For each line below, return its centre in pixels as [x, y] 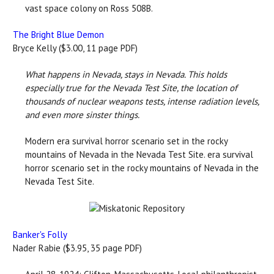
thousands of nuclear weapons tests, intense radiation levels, [142, 101]
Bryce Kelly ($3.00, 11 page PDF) [75, 48]
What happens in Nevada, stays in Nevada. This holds [126, 74]
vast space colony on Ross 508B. [89, 8]
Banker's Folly [40, 234]
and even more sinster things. [82, 114]
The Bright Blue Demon [58, 34]
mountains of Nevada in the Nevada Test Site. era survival [139, 154]
